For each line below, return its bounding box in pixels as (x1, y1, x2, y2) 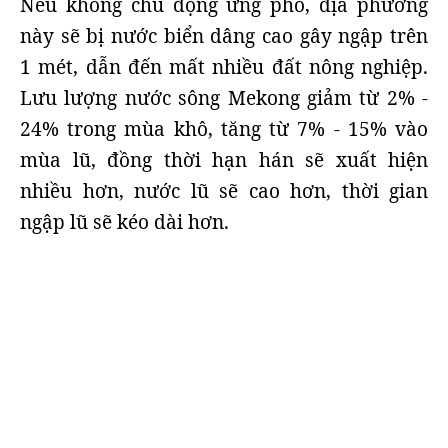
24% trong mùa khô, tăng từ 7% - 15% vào (20, 116, 428, 142)
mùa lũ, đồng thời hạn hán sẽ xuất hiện (20, 147, 428, 173)
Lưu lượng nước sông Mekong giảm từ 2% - (20, 85, 428, 111)
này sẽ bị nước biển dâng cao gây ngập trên (20, 23, 428, 49)
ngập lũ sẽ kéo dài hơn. (20, 209, 229, 235)
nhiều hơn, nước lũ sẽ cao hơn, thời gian (20, 178, 428, 204)
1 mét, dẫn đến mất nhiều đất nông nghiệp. (20, 54, 428, 80)
